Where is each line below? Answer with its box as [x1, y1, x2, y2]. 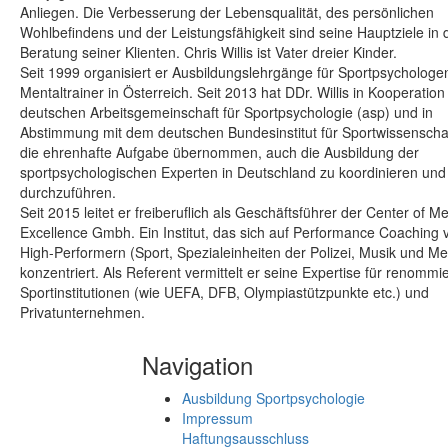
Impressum [181, 408, 253, 429]
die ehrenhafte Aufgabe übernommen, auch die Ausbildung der [19, 142, 419, 163]
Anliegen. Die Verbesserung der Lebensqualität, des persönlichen [19, 2, 434, 23]
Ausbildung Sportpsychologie [181, 388, 365, 409]
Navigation [141, 347, 253, 383]
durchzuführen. [19, 182, 116, 203]
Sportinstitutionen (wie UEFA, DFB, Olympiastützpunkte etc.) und [19, 282, 429, 303]
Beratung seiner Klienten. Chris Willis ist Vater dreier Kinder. [19, 42, 397, 63]
